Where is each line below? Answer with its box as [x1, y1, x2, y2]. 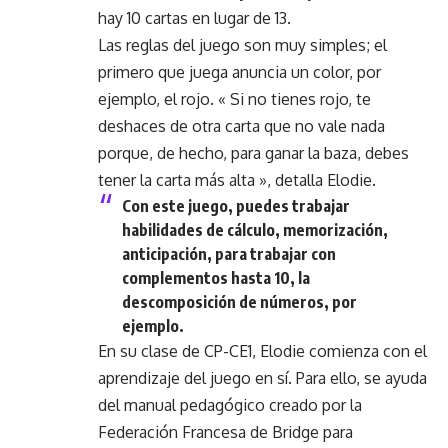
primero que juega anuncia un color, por [98, 62, 381, 83]
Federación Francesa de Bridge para [98, 422, 353, 443]
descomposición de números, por [122, 292, 357, 313]
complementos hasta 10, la [122, 268, 310, 289]
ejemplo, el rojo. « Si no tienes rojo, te [98, 89, 371, 110]
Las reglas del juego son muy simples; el [98, 35, 387, 56]
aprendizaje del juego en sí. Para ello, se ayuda [98, 368, 427, 389]
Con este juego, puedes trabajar [122, 196, 350, 217]
